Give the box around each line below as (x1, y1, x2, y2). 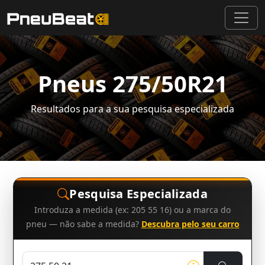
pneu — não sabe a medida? (25, 218, 141, 230)
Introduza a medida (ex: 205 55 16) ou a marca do (34, 204, 231, 215)
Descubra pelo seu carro (141, 218, 240, 230)
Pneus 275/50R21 (37, 68, 228, 99)
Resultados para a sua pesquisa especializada (31, 102, 234, 115)
